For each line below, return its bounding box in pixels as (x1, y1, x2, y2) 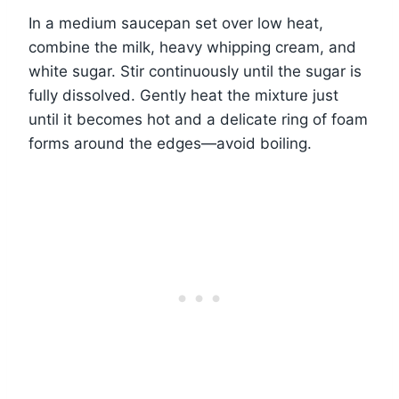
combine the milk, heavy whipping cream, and (28, 37, 356, 56)
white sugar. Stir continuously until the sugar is (28, 61, 362, 80)
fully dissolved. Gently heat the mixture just (28, 85, 338, 104)
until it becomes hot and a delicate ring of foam (28, 110, 368, 128)
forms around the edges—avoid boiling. (28, 134, 312, 152)
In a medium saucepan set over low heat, (28, 13, 323, 32)
